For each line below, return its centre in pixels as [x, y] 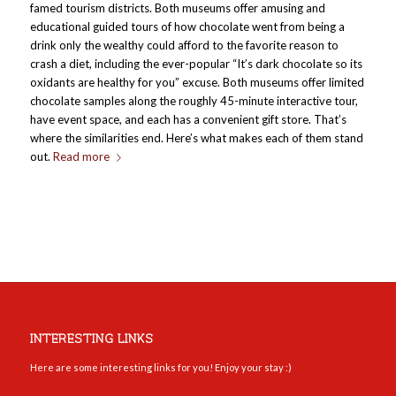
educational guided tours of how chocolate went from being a [187, 27]
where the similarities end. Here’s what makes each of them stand [196, 138]
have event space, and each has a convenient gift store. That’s [188, 119]
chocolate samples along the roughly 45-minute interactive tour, [194, 101]
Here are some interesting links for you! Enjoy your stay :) [160, 368]
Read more [81, 156]
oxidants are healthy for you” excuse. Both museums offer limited [197, 82]
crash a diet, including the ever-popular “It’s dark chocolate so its [196, 64]
